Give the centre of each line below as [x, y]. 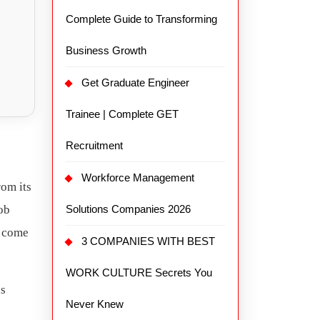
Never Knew [95, 304]
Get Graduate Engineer [135, 82]
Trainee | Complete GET [122, 114]
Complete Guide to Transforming [141, 19]
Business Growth [106, 50]
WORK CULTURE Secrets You [139, 272]
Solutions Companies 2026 [128, 209]
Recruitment [94, 145]
